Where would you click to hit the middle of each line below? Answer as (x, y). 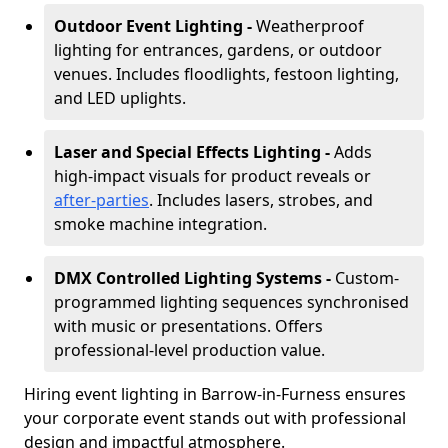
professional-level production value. (189, 350)
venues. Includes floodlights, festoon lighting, (226, 74)
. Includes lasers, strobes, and (261, 200)
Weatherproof (310, 26)
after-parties (101, 200)
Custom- (367, 278)
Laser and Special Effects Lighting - (194, 152)
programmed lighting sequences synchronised (231, 302)
